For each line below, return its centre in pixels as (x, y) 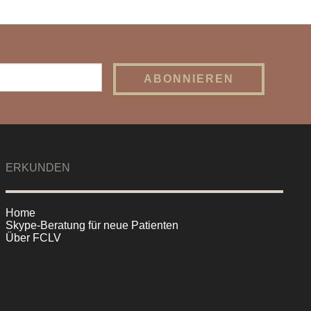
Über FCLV (34, 238)
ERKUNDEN (38, 168)
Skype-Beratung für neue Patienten (92, 226)
